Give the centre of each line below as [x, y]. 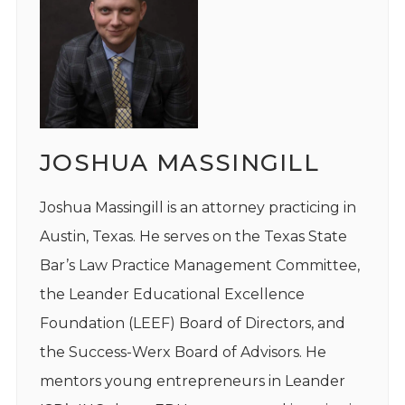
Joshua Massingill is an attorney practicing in [198, 208]
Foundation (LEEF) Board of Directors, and [192, 324]
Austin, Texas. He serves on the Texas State [193, 237]
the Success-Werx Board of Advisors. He [183, 353]
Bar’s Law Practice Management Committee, [199, 266]
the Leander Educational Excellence [172, 295]
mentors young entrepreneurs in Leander [192, 381]
